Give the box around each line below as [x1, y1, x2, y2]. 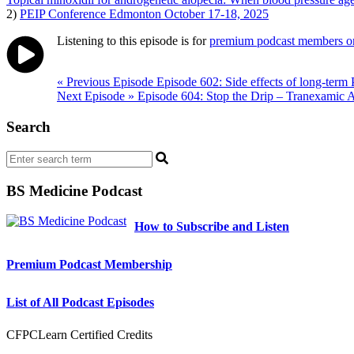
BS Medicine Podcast [6, 182, 142, 199]
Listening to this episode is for [57, 34, 209, 48]
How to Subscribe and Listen [134, 220, 289, 234]
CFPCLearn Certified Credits [6, 328, 153, 342]
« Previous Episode [57, 75, 153, 89]
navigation [6, 96, 91, 117]
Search [6, 119, 51, 136]
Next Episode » [57, 89, 134, 104]
